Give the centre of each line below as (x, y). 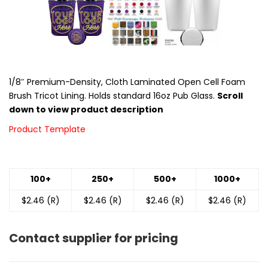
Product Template (47, 129)
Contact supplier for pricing (94, 238)
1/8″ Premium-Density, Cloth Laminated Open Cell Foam (127, 82)
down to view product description (86, 109)
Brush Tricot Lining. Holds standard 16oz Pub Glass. (113, 95)
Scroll (230, 95)
